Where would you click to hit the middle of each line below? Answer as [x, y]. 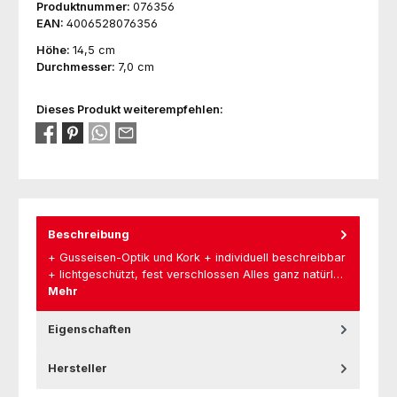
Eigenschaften [90, 330]
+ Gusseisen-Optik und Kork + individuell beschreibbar [197, 258]
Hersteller [78, 369]
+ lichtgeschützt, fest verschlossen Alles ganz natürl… [195, 275]
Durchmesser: [77, 66]
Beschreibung [89, 234]
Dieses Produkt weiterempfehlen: [130, 110]
